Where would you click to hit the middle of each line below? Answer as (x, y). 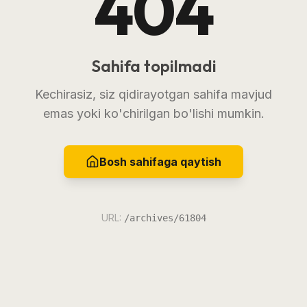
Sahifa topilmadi (153, 65)
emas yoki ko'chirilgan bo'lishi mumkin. (153, 113)
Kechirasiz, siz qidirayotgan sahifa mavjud (153, 94)
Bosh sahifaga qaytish (160, 161)
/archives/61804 (165, 218)
